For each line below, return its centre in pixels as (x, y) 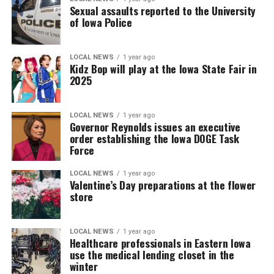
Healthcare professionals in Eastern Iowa (160, 243)
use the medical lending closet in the (152, 254)
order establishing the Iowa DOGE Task (154, 138)
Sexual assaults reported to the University (162, 10)
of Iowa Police (101, 22)
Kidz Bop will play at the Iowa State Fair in (163, 68)
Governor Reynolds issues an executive (155, 127)
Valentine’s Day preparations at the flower (162, 185)
